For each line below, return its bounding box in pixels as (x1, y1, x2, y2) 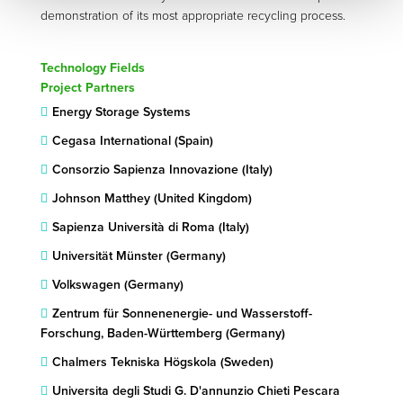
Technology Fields (40, 59, 145, 76)
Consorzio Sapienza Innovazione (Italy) (51, 161, 273, 177)
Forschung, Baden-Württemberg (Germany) (40, 325, 285, 341)
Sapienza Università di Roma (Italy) (51, 219, 249, 235)
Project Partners (40, 79, 135, 95)
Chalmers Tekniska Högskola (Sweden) (51, 354, 273, 370)
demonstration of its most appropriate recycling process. (40, 8, 345, 24)
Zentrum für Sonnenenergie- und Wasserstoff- (51, 305, 312, 321)
